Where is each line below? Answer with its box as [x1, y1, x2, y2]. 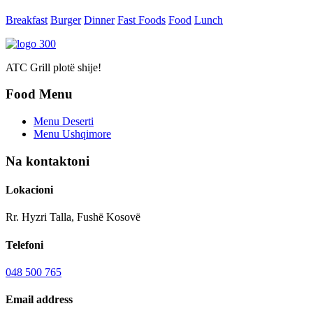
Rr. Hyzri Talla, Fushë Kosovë [6, 211, 140, 224]
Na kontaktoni [6, 153, 89, 168]
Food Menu [6, 87, 73, 102]
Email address [6, 293, 73, 306]
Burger [50, 13, 81, 26]
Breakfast [6, 13, 48, 26]
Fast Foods [117, 13, 166, 26]
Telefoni [6, 238, 43, 251]
